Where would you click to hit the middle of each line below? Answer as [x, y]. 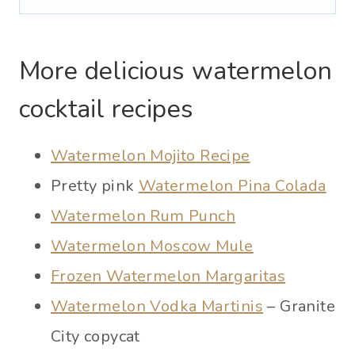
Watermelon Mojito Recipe [151, 155]
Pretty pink [95, 185]
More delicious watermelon [176, 71]
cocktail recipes [107, 109]
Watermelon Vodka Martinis [157, 306]
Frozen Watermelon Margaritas [168, 276]
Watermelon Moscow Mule [152, 246]
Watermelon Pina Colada [232, 185]
